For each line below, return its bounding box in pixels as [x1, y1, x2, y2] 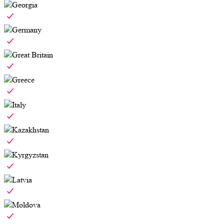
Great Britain [12, 50, 53, 60]
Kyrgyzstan [12, 150, 48, 160]
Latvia [12, 175, 32, 185]
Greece [12, 75, 34, 85]
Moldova [12, 200, 40, 210]
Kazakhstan [12, 125, 49, 135]
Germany [12, 25, 41, 35]
